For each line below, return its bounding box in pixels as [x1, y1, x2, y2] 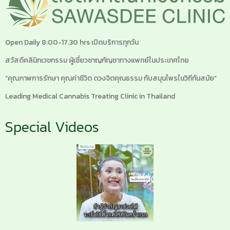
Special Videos [5, 115, 99, 138]
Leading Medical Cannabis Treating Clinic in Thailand [5, 90, 175, 102]
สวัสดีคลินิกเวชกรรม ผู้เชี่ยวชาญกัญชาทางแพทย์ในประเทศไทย [5, 54, 189, 66]
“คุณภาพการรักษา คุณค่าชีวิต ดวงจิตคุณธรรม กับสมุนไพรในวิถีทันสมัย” [5, 72, 217, 84]
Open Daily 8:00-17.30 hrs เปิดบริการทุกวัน [5, 36, 139, 48]
